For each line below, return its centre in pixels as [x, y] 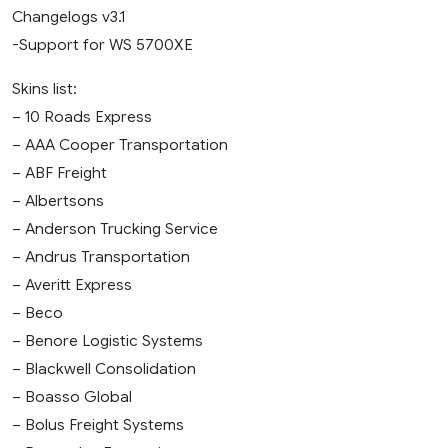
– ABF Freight [59, 172]
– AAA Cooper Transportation [120, 144]
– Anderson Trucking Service [115, 228]
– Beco [37, 312]
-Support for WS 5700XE [102, 44]
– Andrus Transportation [101, 256]
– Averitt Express [72, 284]
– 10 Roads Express [82, 116]
